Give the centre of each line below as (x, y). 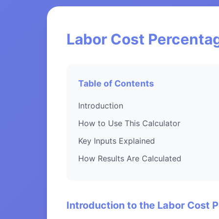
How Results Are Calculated (130, 158)
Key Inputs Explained (117, 141)
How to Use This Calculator (129, 123)
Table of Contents (116, 83)
